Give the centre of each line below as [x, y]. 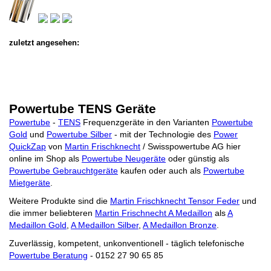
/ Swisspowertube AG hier [191, 146]
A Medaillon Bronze [180, 225]
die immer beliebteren [52, 213]
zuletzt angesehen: [44, 43]
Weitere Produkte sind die [60, 201]
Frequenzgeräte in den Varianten [146, 122]
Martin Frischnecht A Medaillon [154, 213]
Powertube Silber [79, 134]
